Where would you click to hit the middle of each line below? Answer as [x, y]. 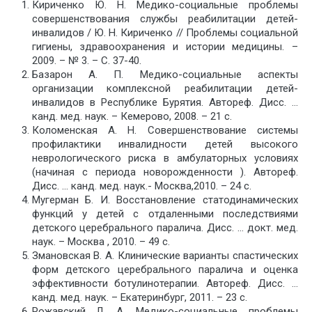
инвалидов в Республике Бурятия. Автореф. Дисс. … [165, 102]
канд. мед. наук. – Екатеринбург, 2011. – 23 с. [139, 297]
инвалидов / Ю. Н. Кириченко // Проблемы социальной [165, 32]
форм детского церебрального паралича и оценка [165, 269]
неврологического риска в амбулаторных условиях [165, 158]
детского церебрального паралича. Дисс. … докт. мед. [165, 227]
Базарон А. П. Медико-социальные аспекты [165, 74]
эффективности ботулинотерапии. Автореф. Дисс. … [165, 283]
